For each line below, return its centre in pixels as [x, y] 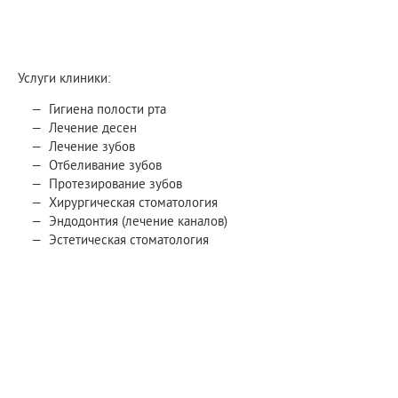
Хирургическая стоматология [133, 202]
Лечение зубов [92, 146]
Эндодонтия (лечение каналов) [138, 221]
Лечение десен [93, 127]
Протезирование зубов [115, 183]
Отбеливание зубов [105, 165]
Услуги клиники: [64, 78]
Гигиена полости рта [107, 109]
